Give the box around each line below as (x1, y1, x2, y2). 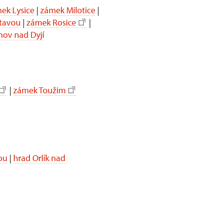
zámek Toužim (13, 84, 66, 96)
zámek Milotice (40, 4, 95, 16)
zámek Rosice (27, 16, 76, 28)
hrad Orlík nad (13, 152, 65, 164)
